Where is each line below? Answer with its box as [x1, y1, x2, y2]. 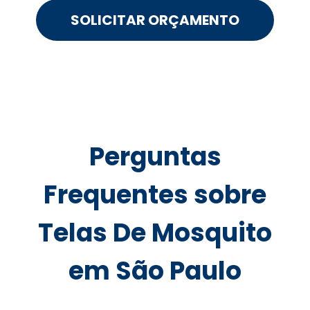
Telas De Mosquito [38, 215, 272, 251]
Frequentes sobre [44, 177, 266, 213]
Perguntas [89, 139, 221, 175]
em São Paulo [69, 253, 241, 289]
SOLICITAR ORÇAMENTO [71, 10, 239, 30]
